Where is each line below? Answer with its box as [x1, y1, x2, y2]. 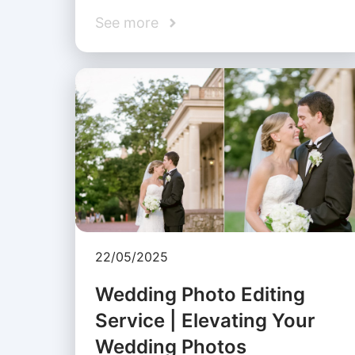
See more [94, 14, 158, 32]
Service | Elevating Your [94, 308, 315, 332]
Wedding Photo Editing [94, 282, 305, 306]
